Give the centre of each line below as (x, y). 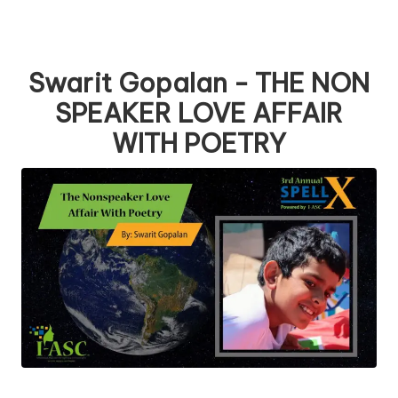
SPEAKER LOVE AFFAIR (199, 114)
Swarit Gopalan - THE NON (199, 84)
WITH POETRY (199, 144)
